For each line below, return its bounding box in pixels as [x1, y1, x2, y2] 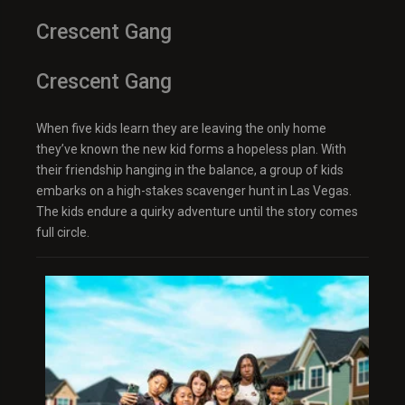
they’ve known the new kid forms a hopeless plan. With [36, 142, 346, 157]
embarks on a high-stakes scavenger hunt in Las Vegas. [36, 184, 352, 199]
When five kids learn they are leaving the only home [36, 121, 326, 137]
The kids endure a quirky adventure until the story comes [36, 204, 358, 220]
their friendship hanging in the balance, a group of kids [36, 163, 344, 178]
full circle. [36, 225, 89, 240]
